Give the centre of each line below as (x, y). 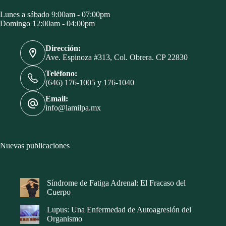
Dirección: (63, 48)
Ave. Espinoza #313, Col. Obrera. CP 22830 (117, 58)
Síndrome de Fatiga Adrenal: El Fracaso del (116, 183)
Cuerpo (59, 192)
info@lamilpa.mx (73, 108)
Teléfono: (61, 74)
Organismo (65, 219)
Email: (57, 99)
